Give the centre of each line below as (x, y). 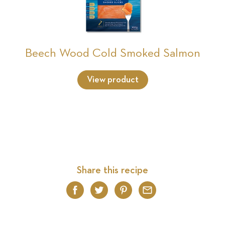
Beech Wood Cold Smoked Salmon (113, 53)
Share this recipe (112, 170)
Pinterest (166, 194)
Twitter (134, 194)
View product (113, 80)
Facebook (120, 194)
